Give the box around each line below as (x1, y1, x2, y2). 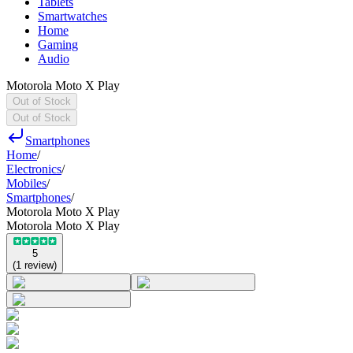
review (24, 259, 54, 271)
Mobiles (6, 176, 46, 190)
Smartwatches (38, 9, 107, 23)
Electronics (6, 162, 61, 176)
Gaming (38, 38, 78, 51)
